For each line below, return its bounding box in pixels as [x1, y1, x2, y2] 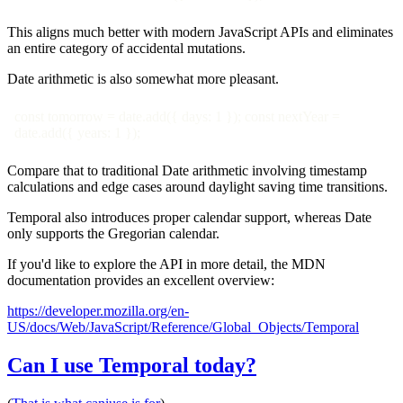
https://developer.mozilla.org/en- [7, 303, 189, 319]
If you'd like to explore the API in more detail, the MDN [7, 256, 326, 273]
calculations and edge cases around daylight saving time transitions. [7, 179, 388, 195]
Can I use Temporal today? [7, 354, 256, 378]
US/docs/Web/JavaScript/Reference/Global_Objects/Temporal [7, 319, 359, 336]
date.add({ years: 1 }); [14, 125, 140, 141]
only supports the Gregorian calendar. [7, 226, 219, 242]
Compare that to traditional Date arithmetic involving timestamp [7, 163, 367, 179]
